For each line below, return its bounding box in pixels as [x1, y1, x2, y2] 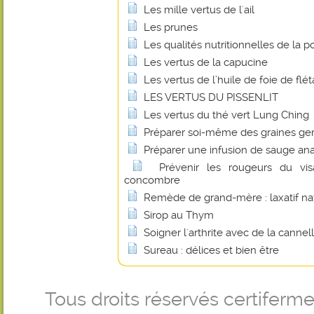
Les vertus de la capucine [144, 56, 268, 69]
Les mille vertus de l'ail [144, 4, 254, 16]
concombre [124, 174, 180, 186]
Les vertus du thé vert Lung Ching [144, 109, 309, 121]
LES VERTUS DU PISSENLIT [144, 91, 278, 104]
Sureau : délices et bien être [144, 244, 279, 257]
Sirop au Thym [144, 209, 214, 221]
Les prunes [144, 21, 198, 34]
